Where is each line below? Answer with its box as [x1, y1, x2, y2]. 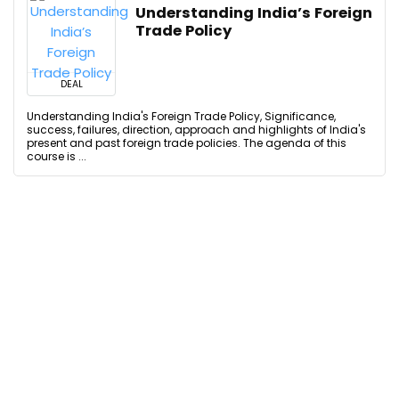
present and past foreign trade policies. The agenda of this [27, 135, 346, 151]
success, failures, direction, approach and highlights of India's [27, 122, 366, 137]
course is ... [27, 149, 86, 164]
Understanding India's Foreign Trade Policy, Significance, [27, 109, 336, 124]
